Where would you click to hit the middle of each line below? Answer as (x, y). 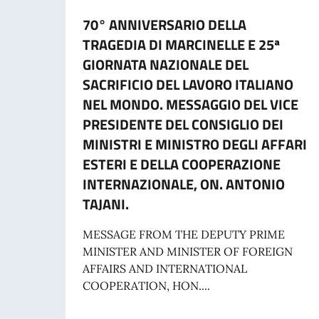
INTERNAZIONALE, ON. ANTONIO (184, 184)
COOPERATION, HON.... (146, 286)
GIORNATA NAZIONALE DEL (166, 65)
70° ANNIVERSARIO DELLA (164, 25)
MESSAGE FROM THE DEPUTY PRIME (184, 235)
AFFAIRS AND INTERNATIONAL (165, 269)
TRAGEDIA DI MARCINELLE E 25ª (181, 45)
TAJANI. (106, 204)
